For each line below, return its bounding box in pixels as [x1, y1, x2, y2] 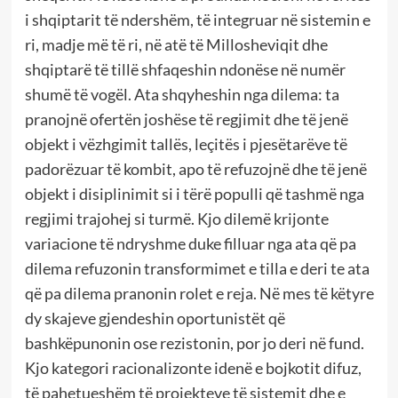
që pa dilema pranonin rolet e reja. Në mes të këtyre [24, 283, 374, 304]
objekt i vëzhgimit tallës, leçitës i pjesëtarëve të [24, 134, 347, 155]
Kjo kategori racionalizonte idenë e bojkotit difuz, [24, 358, 362, 378]
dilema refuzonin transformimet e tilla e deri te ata [24, 259, 370, 279]
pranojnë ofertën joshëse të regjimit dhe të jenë [24, 109, 348, 130]
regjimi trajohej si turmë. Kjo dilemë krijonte [24, 209, 329, 229]
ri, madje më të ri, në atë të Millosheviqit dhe [24, 35, 328, 55]
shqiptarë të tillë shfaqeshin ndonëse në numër [24, 60, 346, 80]
